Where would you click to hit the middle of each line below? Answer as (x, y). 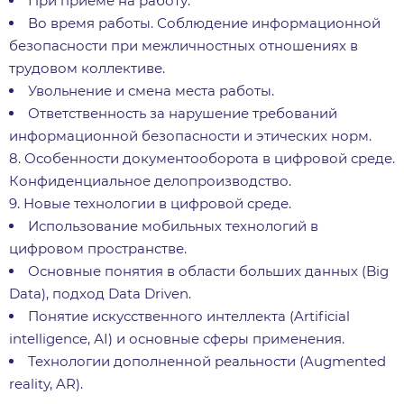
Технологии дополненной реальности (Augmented (207, 361)
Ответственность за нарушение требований (183, 113)
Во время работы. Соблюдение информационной (204, 23)
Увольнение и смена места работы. (151, 90)
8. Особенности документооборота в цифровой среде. (202, 158)
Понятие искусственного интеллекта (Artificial (189, 316)
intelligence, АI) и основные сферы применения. (177, 338)
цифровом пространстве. (98, 248)
